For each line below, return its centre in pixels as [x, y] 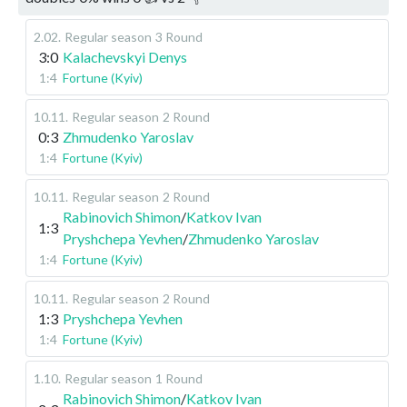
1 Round [179, 379]
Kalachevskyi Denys [125, 57]
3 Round [179, 37]
